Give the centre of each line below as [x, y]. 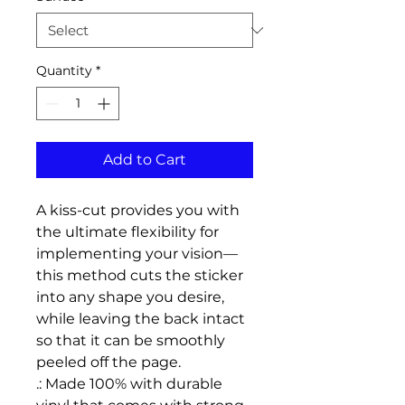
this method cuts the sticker [140, 276]
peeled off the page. [108, 363]
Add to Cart [145, 160]
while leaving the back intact [141, 319]
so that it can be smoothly [131, 341]
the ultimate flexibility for [127, 232]
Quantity [64, 71]
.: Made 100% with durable [129, 384]
